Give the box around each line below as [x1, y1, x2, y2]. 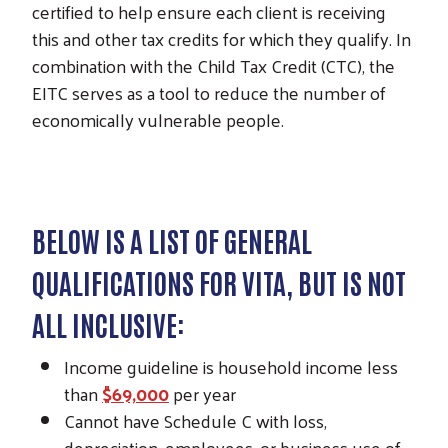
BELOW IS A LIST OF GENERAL [32, 222, 312, 259]
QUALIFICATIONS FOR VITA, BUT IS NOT [32, 264, 406, 301]
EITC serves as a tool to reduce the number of [32, 76, 386, 110]
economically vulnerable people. [32, 103, 284, 137]
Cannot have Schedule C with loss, [64, 404, 327, 438]
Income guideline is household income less [64, 350, 398, 384]
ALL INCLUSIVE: [32, 306, 185, 343]
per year [169, 377, 236, 411]
